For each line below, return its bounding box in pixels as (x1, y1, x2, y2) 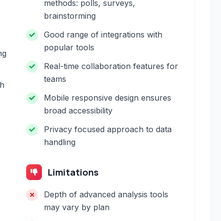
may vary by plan (44, 202, 110, 212)
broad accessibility (44, 106, 113, 115)
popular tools (44, 42, 95, 52)
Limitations (48, 166, 99, 178)
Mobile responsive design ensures (44, 93, 172, 103)
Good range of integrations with (44, 30, 163, 39)
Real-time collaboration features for (44, 61, 179, 71)
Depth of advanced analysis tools (44, 189, 169, 199)
